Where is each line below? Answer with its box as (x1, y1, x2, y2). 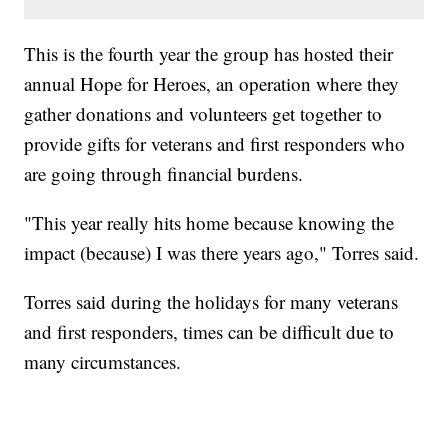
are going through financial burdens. (24, 161, 304, 187)
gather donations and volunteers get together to (24, 101, 383, 127)
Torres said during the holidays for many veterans (24, 289, 399, 315)
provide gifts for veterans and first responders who (24, 131, 406, 157)
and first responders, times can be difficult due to (24, 319, 395, 345)
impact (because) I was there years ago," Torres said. (24, 240, 420, 266)
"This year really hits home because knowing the (24, 210, 395, 236)
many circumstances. (24, 349, 182, 375)
